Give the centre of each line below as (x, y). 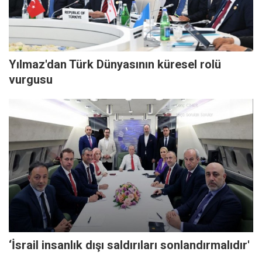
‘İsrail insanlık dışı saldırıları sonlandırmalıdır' (129, 245)
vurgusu (31, 80)
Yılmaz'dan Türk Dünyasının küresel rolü (115, 65)
